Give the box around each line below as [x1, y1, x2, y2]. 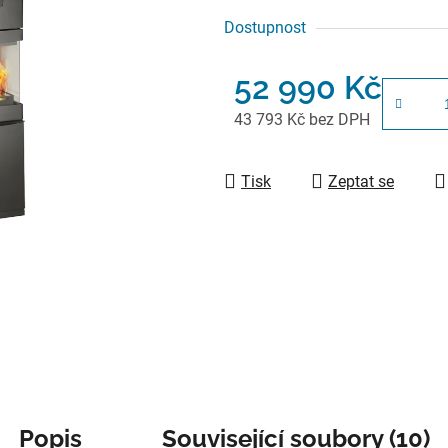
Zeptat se [328, 171, 394, 191]
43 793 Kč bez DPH [234, 109, 370, 129]
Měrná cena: [233, 140, 320, 160]
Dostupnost [224, 17, 306, 37]
